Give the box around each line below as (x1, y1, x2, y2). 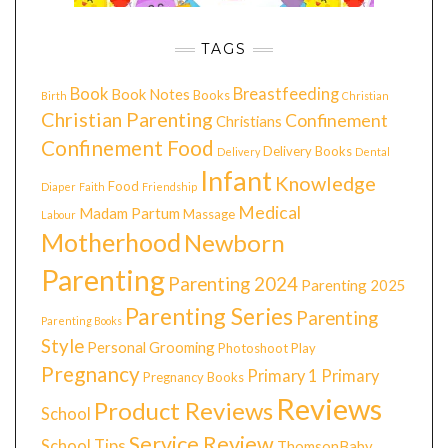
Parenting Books (41, 314, 122, 328)
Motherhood (41, 227, 181, 258)
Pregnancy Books (143, 369, 244, 386)
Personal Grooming (87, 338, 215, 357)
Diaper (41, 180, 76, 194)
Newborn (184, 228, 285, 258)
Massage (183, 206, 235, 223)
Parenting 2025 (301, 276, 406, 295)
